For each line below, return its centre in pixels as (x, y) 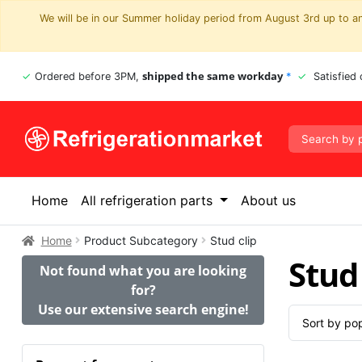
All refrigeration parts (149, 201)
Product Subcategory (141, 240)
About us (268, 201)
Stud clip (233, 240)
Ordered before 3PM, (88, 77)
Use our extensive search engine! (143, 310)
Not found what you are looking (143, 271)
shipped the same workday (213, 76)
